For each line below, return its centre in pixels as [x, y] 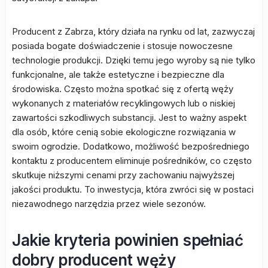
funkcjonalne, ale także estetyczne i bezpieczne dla [118, 74]
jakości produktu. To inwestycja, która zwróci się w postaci [133, 189]
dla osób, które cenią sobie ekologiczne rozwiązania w [124, 132]
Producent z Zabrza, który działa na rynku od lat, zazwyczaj [133, 31]
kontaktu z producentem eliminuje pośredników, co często [132, 161]
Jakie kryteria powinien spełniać [127, 240]
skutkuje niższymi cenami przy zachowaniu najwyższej [123, 175]
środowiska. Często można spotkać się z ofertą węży [123, 89]
